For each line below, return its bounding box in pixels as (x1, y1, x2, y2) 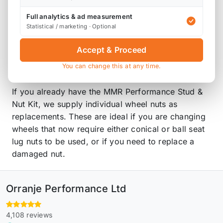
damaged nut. (12, 148, 65, 159)
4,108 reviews (6, 211, 53, 219)
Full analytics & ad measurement (26, 12, 133, 21)
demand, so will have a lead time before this (20, 45, 192, 55)
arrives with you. (20, 57, 85, 68)
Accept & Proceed (76, 45, 147, 55)
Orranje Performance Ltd (6, 183, 126, 195)
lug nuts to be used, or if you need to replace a (12, 136, 195, 146)
